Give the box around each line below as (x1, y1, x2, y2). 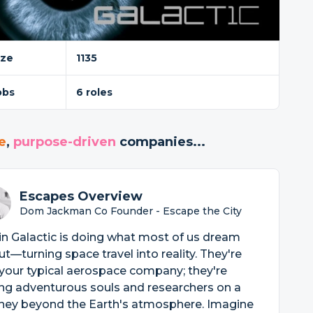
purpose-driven (13, 134, 116, 150)
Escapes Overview (19, 189, 143, 204)
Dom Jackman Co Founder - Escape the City (19, 205, 242, 217)
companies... (115, 134, 205, 150)
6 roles (76, 86, 113, 99)
